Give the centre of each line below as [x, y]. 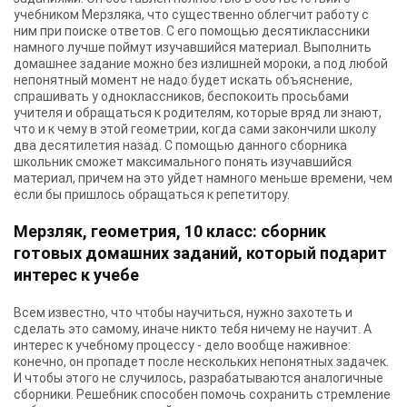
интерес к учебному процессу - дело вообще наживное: [182, 345]
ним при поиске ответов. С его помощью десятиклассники [192, 31]
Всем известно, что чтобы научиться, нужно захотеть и [183, 313]
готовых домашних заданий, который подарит [200, 253]
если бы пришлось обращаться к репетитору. [152, 194]
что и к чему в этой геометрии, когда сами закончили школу [195, 129]
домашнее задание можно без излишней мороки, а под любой [201, 64]
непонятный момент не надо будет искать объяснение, [183, 80]
